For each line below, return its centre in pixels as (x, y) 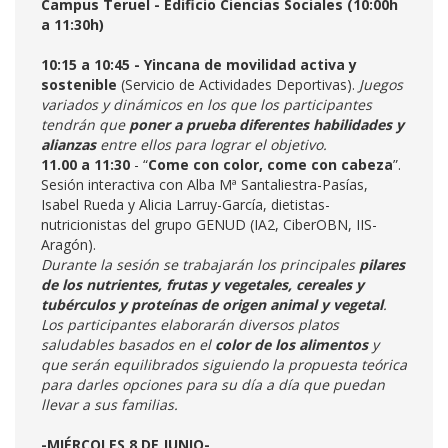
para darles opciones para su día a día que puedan (213, 384)
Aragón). (70, 244)
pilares (382, 264)
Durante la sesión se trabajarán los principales (200, 264)
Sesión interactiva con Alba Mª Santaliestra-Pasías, (204, 184)
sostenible (79, 84)
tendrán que (85, 124)
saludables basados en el (128, 344)
